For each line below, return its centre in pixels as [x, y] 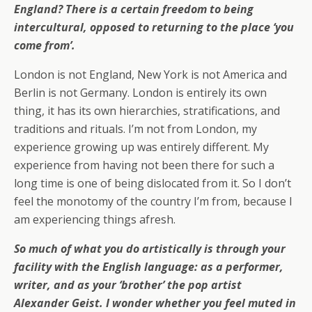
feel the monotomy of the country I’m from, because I [153, 202]
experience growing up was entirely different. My [141, 147]
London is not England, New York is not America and [150, 75]
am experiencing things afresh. [95, 220]
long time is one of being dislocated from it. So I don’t [153, 184]
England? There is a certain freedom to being [134, 9]
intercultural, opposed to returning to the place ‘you [154, 28]
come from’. [45, 46]
